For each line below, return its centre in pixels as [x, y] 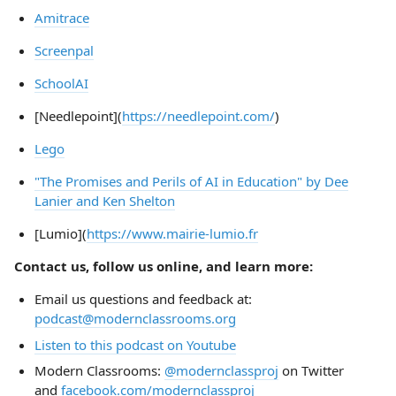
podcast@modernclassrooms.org [135, 318]
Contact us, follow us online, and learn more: [164, 266]
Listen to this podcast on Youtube [135, 344]
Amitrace [61, 18]
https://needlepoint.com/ [198, 116]
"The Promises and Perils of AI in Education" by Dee [191, 181]
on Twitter [311, 370]
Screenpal [64, 50]
